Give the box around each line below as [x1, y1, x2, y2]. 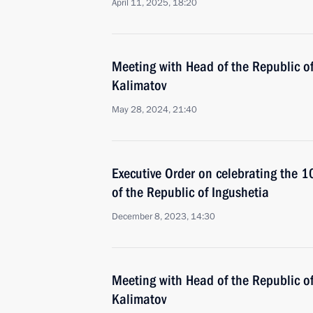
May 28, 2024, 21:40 [112, 103, 197, 116]
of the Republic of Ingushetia [112, 184, 269, 201]
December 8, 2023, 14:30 [112, 210, 215, 223]
